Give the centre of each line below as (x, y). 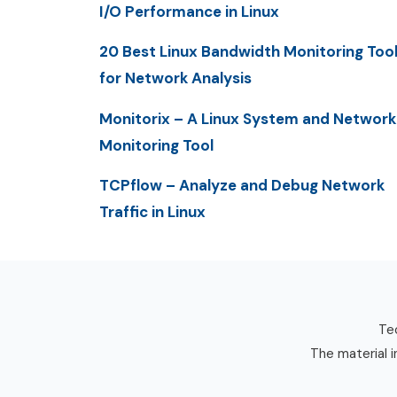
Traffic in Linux (152, 211)
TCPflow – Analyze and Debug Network (242, 185)
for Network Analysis (175, 78)
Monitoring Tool (156, 145)
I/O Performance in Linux (189, 12)
